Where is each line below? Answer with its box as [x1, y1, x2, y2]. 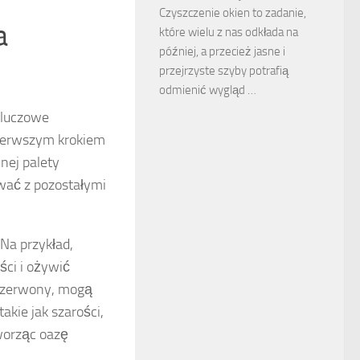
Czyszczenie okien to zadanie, [159, 6, 306, 20]
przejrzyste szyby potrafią [159, 63, 288, 78]
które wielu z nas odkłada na [159, 25, 298, 39]
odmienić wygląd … [159, 83, 256, 97]
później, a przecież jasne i [159, 44, 285, 59]
